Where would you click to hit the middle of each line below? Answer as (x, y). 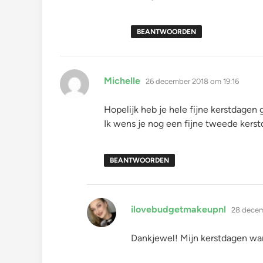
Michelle (122, 80)
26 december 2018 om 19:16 (192, 81)
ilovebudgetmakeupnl (178, 209)
